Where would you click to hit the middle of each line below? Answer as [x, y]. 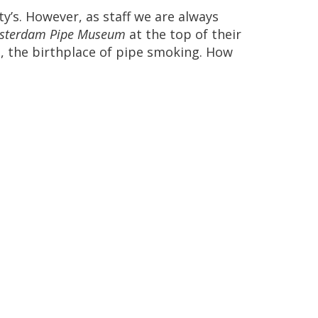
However [52, 16]
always [198, 16]
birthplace [64, 52]
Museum [102, 34]
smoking [173, 52]
